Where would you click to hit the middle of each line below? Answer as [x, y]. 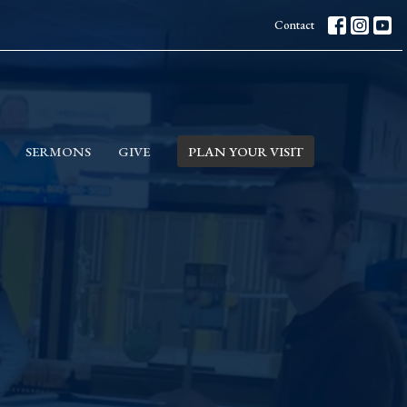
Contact [294, 25]
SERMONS [58, 151]
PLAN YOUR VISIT [246, 151]
